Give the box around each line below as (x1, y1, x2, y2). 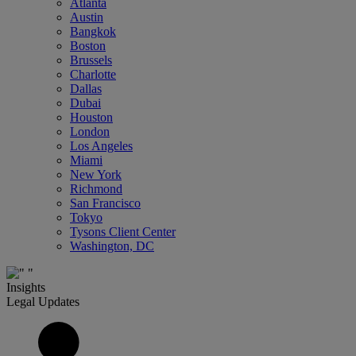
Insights (6, 281, 45, 294)
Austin (70, 10, 103, 24)
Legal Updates (6, 295, 79, 308)
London (70, 125, 110, 138)
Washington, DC (70, 239, 154, 253)
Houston (70, 110, 113, 124)
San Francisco (70, 196, 141, 210)
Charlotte (70, 68, 116, 81)
